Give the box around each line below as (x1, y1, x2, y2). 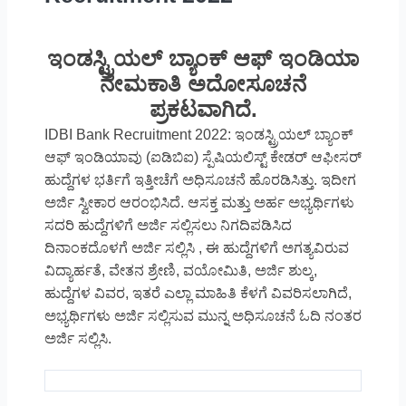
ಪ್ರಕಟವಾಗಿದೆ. (149, 97, 257, 122)
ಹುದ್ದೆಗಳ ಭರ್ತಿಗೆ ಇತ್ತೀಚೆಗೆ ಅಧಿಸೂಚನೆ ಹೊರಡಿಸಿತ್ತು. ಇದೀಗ (43, 172, 356, 188)
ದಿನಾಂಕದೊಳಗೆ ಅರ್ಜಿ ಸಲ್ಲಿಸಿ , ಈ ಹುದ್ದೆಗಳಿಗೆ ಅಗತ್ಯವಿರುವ (43, 240, 349, 256)
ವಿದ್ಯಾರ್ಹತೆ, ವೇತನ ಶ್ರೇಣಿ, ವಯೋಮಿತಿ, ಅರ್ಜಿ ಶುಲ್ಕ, (43, 263, 317, 279)
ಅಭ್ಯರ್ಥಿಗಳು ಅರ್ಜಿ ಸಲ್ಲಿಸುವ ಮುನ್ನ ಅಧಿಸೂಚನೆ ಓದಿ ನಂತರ (43, 308, 362, 324)
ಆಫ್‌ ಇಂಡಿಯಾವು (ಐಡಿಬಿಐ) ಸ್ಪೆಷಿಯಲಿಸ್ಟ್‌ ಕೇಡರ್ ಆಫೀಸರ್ (43, 150, 362, 166)
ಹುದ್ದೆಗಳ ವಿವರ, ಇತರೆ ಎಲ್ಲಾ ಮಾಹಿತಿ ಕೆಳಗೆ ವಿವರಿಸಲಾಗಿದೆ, (43, 285, 352, 302)
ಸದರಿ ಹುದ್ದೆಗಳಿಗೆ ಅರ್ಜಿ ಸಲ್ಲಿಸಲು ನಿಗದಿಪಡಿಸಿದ (43, 217, 292, 234)
